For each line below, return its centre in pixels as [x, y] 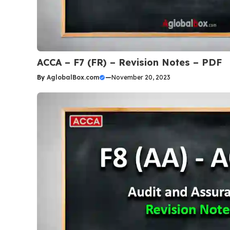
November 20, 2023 [141, 78]
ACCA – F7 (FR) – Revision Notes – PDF [129, 63]
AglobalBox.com [73, 78]
